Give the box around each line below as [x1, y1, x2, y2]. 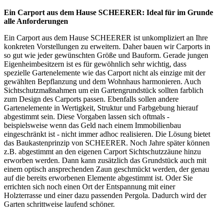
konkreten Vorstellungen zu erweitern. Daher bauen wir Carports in [4, 42, 210, 51]
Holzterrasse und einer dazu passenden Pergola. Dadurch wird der [4, 191, 206, 200]
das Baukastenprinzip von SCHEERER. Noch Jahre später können [4, 139, 210, 147]
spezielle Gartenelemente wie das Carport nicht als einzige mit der [4, 69, 205, 77]
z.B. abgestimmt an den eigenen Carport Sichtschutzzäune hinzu [4, 147, 201, 156]
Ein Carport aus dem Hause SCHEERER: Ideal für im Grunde [4, 8, 213, 17]
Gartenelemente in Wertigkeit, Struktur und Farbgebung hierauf [4, 104, 198, 112]
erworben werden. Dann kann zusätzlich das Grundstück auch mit [4, 156, 206, 165]
